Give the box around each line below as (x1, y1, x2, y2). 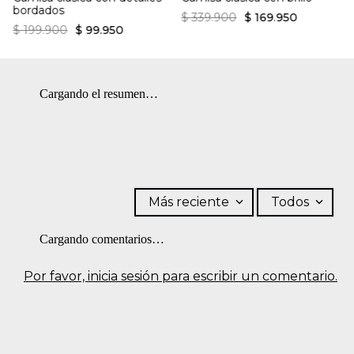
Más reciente (148, 194, 229, 209)
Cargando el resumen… (40, 86, 158, 100)
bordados (13, 2, 65, 17)
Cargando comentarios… (40, 232, 164, 246)
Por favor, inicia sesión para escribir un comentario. (24, 268, 337, 284)
